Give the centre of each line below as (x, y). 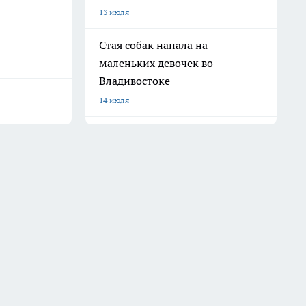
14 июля (114, 100)
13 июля (114, 12)
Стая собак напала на (153, 45)
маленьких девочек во (156, 63)
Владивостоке (135, 81)
